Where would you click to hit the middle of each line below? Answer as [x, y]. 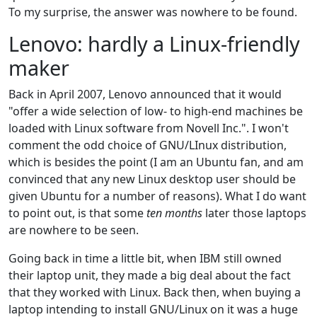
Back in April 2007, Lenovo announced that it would [145, 94]
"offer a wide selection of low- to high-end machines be [156, 111]
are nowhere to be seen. [74, 230]
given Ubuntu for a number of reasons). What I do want [157, 196]
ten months [174, 213]
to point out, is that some [77, 213]
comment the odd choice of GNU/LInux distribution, [148, 145]
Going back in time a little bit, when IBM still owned [145, 258]
